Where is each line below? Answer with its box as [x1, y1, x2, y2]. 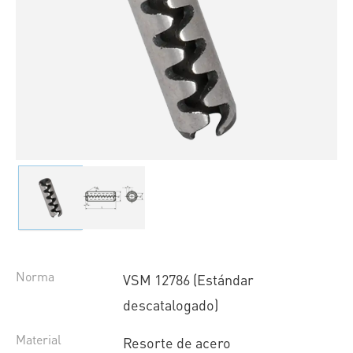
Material [16, 331, 61, 348]
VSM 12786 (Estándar [122, 270, 254, 289]
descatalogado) [122, 295, 218, 314]
